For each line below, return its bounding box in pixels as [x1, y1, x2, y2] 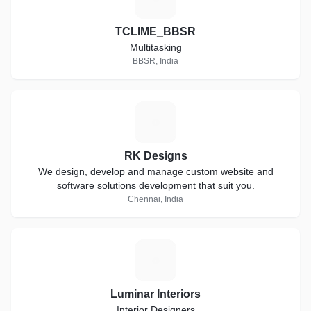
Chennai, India [128, 194, 183, 204]
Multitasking [129, 42, 182, 53]
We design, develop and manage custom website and [37, 166, 274, 177]
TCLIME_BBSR [115, 26, 196, 37]
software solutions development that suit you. [56, 180, 255, 191]
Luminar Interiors [110, 288, 201, 300]
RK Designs [124, 150, 187, 162]
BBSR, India [133, 56, 178, 66]
